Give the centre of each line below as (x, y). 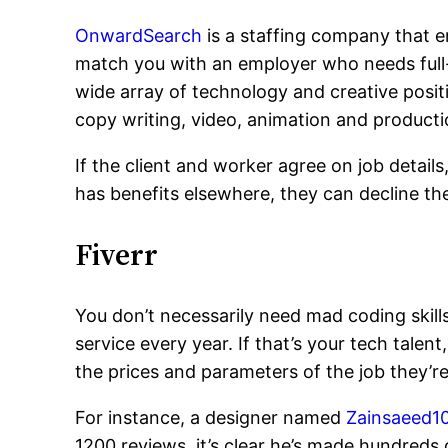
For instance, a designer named (211, 417)
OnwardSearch (139, 35)
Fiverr (117, 254)
